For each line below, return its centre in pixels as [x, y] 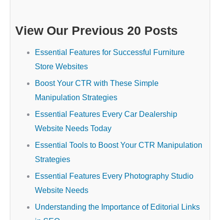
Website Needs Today [73, 128]
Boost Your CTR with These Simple [97, 83]
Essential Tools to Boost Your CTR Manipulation [119, 145]
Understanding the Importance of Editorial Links [117, 207]
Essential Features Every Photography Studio [114, 176]
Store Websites [61, 67]
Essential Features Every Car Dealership [106, 114]
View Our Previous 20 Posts [96, 30]
